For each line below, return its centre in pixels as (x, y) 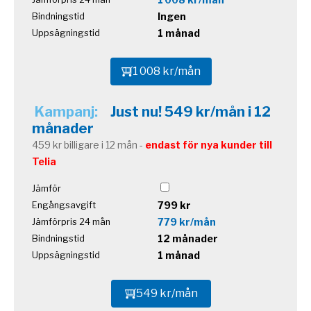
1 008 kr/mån (167, 71)
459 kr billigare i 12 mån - (89, 145)
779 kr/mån (187, 222)
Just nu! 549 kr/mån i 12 (191, 112)
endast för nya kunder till (209, 145)
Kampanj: (68, 112)
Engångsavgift (64, 205)
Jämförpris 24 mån (71, 222)
